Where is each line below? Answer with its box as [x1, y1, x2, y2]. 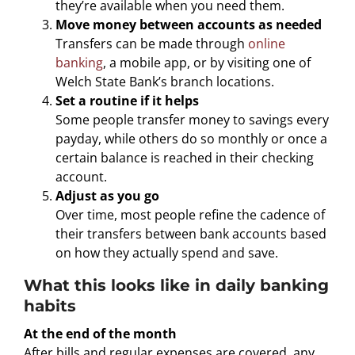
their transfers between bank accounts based [55, 224, 326, 242]
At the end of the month [23, 324, 177, 342]
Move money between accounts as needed [55, 15, 322, 33]
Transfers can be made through [55, 34, 248, 52]
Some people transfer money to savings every [55, 110, 329, 128]
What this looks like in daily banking [23, 275, 329, 295]
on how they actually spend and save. [55, 243, 278, 261]
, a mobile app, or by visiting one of [102, 53, 311, 71]
